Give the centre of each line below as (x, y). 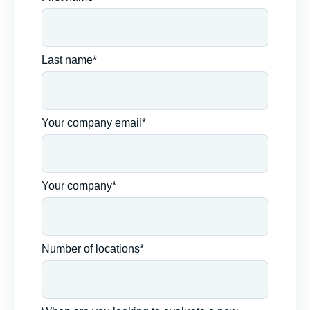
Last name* (69, 60)
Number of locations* (93, 249)
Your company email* (94, 123)
